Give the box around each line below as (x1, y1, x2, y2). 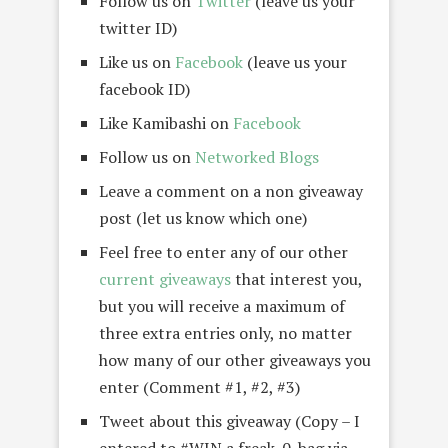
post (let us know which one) (99, 207, 307, 230)
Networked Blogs (195, 146, 319, 169)
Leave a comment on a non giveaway (99, 180, 363, 203)
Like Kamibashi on (99, 112, 233, 135)
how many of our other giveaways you (99, 349, 371, 372)
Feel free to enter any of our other (99, 241, 348, 264)
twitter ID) (99, 17, 177, 40)
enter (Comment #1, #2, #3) (99, 376, 300, 399)
